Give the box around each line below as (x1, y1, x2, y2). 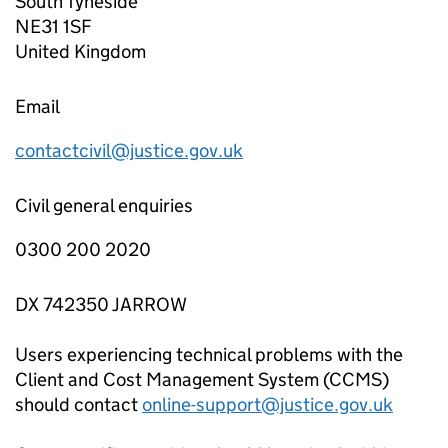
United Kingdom (15, 39, 146, 63)
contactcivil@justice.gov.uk (15, 138, 243, 162)
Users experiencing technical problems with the (15, 342, 403, 366)
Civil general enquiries (15, 193, 193, 217)
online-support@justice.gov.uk (142, 392, 393, 416)
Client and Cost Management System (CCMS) (15, 367, 389, 391)
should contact (15, 392, 142, 416)
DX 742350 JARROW (15, 292, 187, 316)
